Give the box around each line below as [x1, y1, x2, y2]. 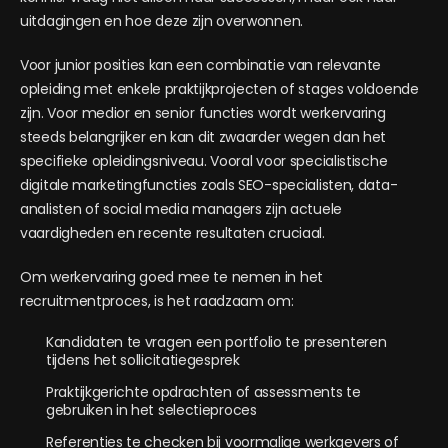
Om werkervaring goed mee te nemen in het [20, 267, 324, 287]
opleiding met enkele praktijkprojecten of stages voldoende [20, 79, 419, 99]
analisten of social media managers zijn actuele [20, 199, 342, 219]
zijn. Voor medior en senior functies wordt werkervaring [20, 103, 386, 123]
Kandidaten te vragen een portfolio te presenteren [46, 332, 387, 352]
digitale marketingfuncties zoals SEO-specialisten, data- [20, 175, 398, 195]
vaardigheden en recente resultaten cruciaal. [20, 223, 325, 243]
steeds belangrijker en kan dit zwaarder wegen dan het [20, 127, 387, 147]
